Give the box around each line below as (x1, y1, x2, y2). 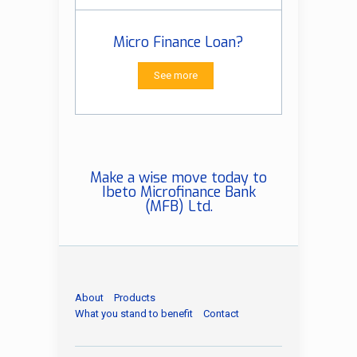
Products (114, 291, 155, 304)
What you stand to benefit (75, 307, 193, 320)
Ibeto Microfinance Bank (101, 182, 256, 202)
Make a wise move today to (90, 167, 267, 187)
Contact (203, 307, 239, 320)
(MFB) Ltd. (144, 196, 213, 216)
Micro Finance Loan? (113, 32, 244, 52)
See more (154, 69, 198, 81)
